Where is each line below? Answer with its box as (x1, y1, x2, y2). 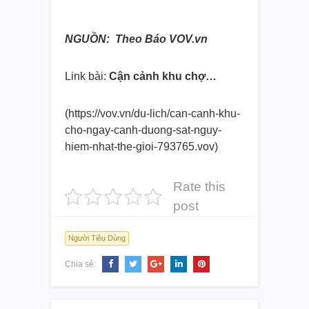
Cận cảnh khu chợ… (109, 70, 217, 83)
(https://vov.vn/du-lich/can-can (65, 108, 209, 120)
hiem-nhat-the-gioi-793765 (65, 141, 195, 153)
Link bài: (65, 70, 109, 83)
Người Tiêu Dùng (68, 234, 126, 243)
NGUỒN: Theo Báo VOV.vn (65, 33, 208, 46)
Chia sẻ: (65, 259, 98, 270)
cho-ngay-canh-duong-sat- (65, 124, 194, 137)
